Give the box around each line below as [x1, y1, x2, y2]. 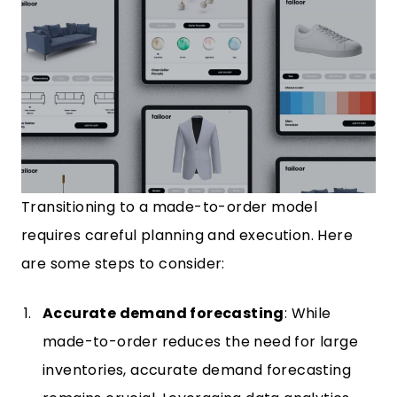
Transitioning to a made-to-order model [21, 197, 318, 217]
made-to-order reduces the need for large [43, 331, 358, 352]
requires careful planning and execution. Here [21, 225, 353, 245]
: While [284, 303, 331, 323]
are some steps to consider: [21, 253, 225, 274]
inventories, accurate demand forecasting [43, 360, 351, 380]
